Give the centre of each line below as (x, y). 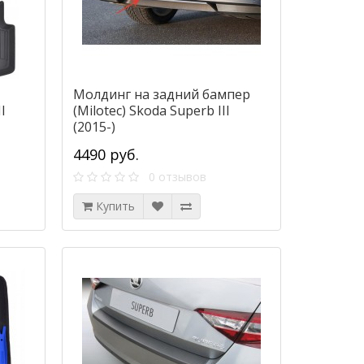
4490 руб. (106, 155)
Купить (115, 206)
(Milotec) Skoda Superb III (151, 111)
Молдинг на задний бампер (161, 95)
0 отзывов (172, 177)
